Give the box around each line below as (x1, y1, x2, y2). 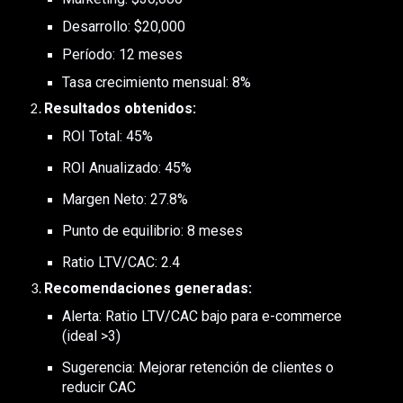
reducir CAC (62, 378, 137, 396)
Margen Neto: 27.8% (62, 190, 189, 208)
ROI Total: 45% (62, 127, 154, 145)
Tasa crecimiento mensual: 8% (62, 73, 252, 91)
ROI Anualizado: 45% (62, 158, 193, 176)
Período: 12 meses (62, 45, 184, 63)
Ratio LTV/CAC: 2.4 (62, 253, 181, 271)
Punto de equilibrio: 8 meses (62, 221, 244, 239)
